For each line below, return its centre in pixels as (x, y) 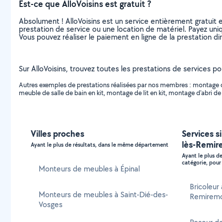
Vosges (51, 204)
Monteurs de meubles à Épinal (89, 169)
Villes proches (57, 134)
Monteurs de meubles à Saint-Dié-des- (103, 194)
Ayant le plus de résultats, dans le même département (100, 145)
